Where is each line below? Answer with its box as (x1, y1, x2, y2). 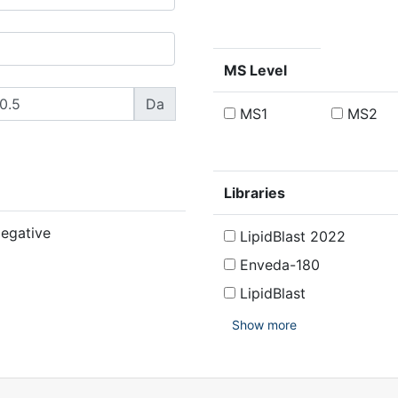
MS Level (223, 61, 287, 79)
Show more (231, 317, 297, 332)
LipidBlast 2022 (235, 227, 346, 245)
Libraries (223, 184, 285, 202)
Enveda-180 (235, 256, 320, 274)
